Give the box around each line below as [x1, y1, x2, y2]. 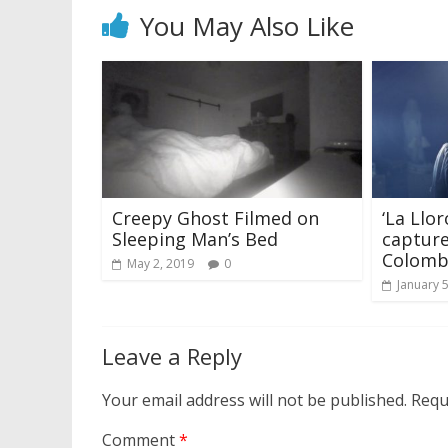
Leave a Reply [102, 340, 242, 371]
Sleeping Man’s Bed [112, 226, 278, 251]
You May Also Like [140, 8, 354, 44]
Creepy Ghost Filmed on [112, 205, 319, 230]
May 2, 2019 [127, 254, 194, 272]
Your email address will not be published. [102, 388, 407, 411]
